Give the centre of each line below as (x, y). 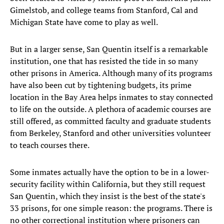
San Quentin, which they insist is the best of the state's (108, 196)
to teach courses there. (50, 145)
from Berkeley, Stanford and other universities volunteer (110, 133)
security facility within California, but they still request (108, 184)
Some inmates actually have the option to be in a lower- (110, 172)
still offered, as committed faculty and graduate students (110, 121)
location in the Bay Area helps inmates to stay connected (111, 97)
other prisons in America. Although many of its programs (111, 73)
